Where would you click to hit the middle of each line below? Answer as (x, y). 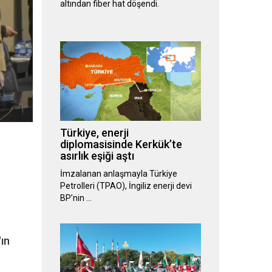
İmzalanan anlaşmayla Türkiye (118, 174)
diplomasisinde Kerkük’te (121, 144)
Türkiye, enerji (94, 133)
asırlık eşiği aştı (97, 156)
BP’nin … (76, 198)
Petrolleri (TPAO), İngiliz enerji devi (126, 186)
